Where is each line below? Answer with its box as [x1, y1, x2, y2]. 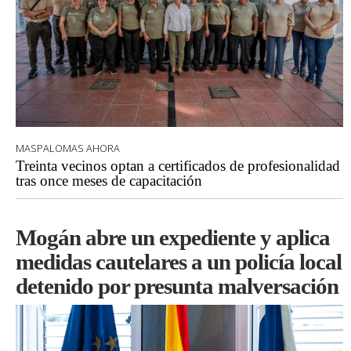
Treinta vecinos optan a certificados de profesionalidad [16, 157, 340, 174]
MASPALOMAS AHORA [16, 140, 120, 155]
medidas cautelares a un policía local [16, 248, 342, 274]
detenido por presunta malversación [16, 273, 338, 299]
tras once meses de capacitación [16, 172, 202, 189]
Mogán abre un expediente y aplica [16, 224, 330, 250]
